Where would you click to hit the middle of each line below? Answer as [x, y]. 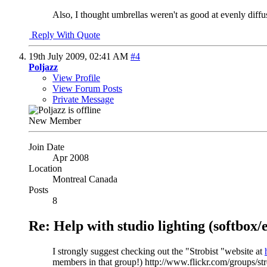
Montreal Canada [85, 179]
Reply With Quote [65, 35]
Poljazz [43, 67]
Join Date [46, 147]
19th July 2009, [59, 57]
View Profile [76, 78]
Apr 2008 [71, 158]
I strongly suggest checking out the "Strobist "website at [159, 252]
